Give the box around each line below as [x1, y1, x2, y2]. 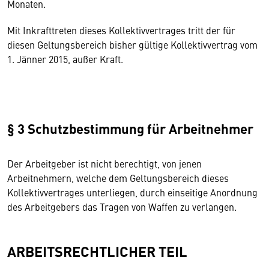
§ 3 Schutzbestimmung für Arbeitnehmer [7, 119, 253, 138]
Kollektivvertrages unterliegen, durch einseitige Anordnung [7, 186, 258, 199]
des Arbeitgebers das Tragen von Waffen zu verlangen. [7, 200, 237, 213]
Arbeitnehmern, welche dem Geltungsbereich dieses [7, 171, 229, 184]
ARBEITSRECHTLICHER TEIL [7, 241, 187, 261]
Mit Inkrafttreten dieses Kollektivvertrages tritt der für [7, 23, 235, 37]
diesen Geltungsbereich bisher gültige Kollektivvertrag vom [7, 38, 258, 51]
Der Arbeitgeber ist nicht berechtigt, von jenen [7, 157, 202, 170]
